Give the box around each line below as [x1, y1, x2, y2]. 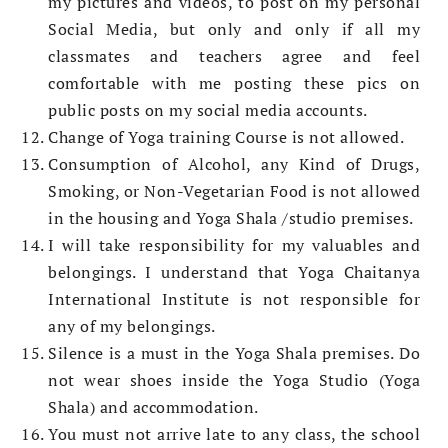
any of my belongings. [48, 315, 216, 338]
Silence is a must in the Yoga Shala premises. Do [48, 342, 420, 365]
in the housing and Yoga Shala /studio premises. [48, 207, 414, 230]
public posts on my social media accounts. [48, 99, 368, 122]
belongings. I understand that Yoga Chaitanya [48, 261, 420, 284]
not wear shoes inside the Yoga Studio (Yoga [48, 369, 420, 392]
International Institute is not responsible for [48, 288, 420, 311]
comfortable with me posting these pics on [48, 72, 420, 95]
